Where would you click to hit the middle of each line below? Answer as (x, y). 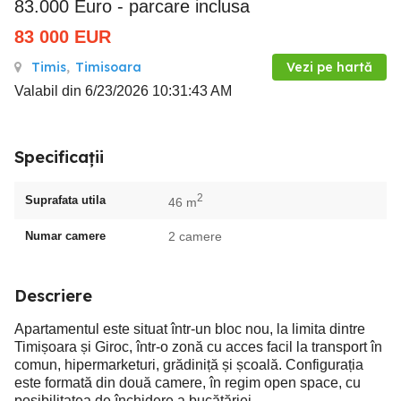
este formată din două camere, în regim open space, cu (188, 382)
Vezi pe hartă (329, 67)
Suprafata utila (65, 200)
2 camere (195, 236)
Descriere (53, 295)
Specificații (59, 157)
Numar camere (65, 235)
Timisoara (108, 67)
